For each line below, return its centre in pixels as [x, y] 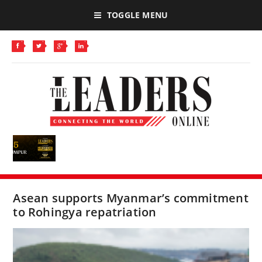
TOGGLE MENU [137, 15]
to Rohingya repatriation [85, 212]
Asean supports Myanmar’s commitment [131, 198]
